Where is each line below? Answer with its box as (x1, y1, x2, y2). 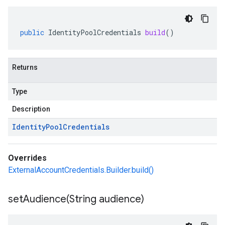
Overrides (8, 153, 47, 163)
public (20, 28, 44, 37)
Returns (12, 63, 38, 71)
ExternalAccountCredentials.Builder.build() (8, 165, 154, 175)
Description (12, 105, 50, 113)
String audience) (69, 193, 144, 205)
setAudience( (8, 193, 69, 205)
